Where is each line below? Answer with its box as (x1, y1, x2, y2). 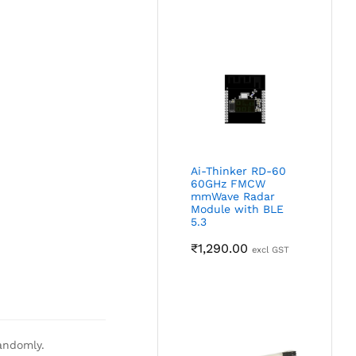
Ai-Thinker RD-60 (191, 164, 287, 178)
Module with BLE (191, 203, 284, 216)
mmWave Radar (191, 190, 276, 203)
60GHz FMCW (191, 177, 266, 191)
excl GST (252, 245, 290, 256)
